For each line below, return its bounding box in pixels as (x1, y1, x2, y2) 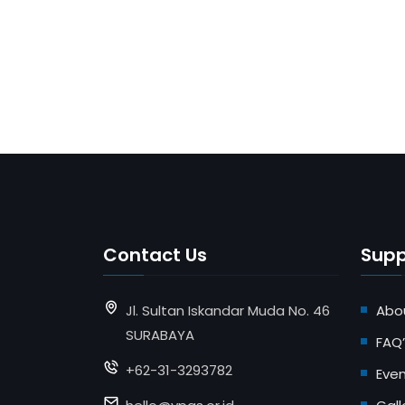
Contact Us (103, 241, 207, 268)
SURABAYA (126, 325, 194, 344)
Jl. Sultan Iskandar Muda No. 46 (126, 300, 330, 320)
